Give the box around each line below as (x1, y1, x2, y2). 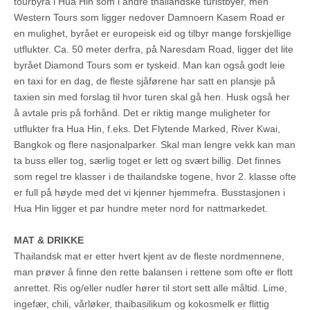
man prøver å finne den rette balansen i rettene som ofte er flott (14, 266, 293, 278)
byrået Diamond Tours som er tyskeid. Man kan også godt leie (14, 60, 285, 71)
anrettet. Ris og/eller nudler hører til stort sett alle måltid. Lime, (14, 282, 287, 294)
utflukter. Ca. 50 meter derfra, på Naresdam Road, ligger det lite (14, 44, 293, 55)
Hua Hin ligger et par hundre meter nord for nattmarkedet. (14, 203, 268, 215)
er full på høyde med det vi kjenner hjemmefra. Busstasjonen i (14, 187, 285, 199)
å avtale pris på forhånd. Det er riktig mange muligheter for (14, 107, 271, 119)
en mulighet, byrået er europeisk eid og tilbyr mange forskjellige (14, 28, 291, 39)
